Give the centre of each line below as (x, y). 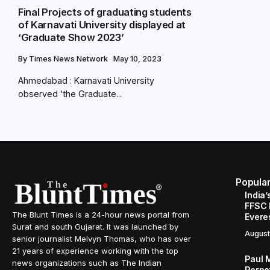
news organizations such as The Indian (87, 263)
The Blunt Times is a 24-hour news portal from (101, 215)
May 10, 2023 (137, 58)
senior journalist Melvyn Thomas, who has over (102, 239)
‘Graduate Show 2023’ (71, 37)
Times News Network (69, 58)
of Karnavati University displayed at (102, 24)
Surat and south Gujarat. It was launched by (95, 227)
